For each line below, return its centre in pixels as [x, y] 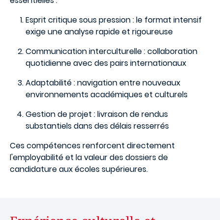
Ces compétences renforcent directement [92, 146]
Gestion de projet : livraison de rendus [97, 114]
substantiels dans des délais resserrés [97, 126]
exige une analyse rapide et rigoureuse [99, 32]
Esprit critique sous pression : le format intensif [114, 20]
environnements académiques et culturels [107, 95]
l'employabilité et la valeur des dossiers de [89, 157]
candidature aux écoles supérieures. [79, 169]
